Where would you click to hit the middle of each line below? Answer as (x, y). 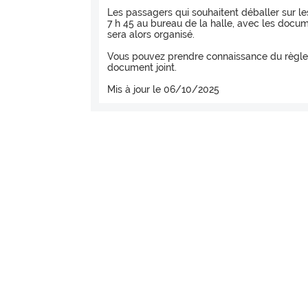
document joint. (142, 67)
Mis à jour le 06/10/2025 (163, 89)
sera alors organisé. (151, 34)
